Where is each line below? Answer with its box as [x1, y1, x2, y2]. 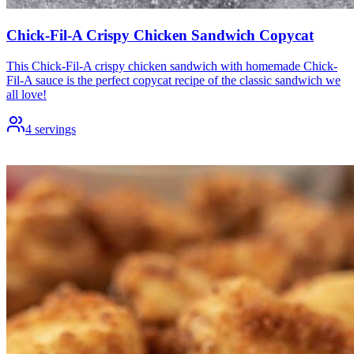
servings [35, 122, 76, 136]
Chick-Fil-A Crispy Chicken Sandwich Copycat [6, 26, 314, 43]
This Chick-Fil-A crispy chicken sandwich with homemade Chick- [6, 58, 337, 73]
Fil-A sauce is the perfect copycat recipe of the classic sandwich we [6, 73, 341, 87]
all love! [6, 87, 47, 101]
